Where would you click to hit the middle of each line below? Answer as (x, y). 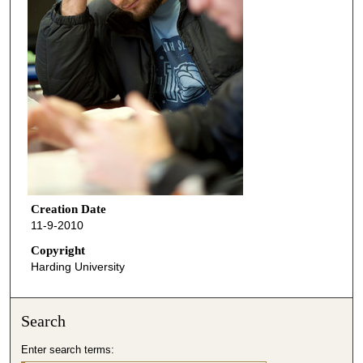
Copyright (58, 251)
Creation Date (68, 209)
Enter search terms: (68, 349)
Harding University (77, 267)
